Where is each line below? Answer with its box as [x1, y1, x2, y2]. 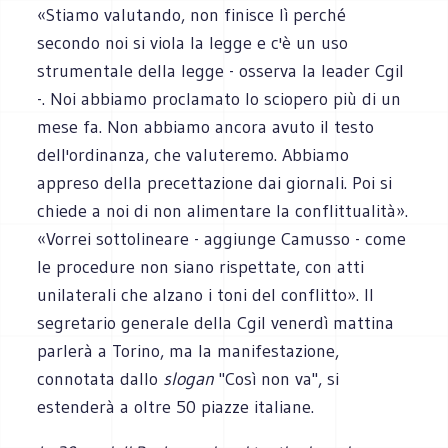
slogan [163, 367, 215, 390]
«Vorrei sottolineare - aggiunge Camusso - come [37, 227, 407, 250]
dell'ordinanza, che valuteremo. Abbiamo [37, 143, 350, 166]
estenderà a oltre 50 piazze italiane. [37, 395, 315, 418]
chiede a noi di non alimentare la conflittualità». [37, 199, 409, 222]
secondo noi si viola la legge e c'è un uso [37, 31, 349, 54]
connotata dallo [37, 367, 164, 390]
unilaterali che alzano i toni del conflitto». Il [37, 283, 375, 306]
